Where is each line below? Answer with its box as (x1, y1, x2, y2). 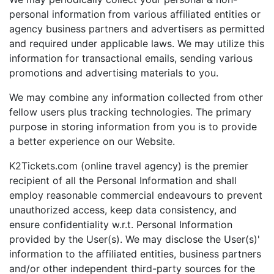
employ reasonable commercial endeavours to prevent (9, 189, 262, 201)
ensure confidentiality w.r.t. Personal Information (9, 218, 232, 231)
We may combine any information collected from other (9, 91, 263, 103)
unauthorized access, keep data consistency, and (9, 204, 237, 216)
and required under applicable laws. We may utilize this (9, 37, 264, 50)
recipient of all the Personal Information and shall (9, 174, 237, 187)
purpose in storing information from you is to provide (9, 120, 257, 133)
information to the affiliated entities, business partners (9, 248, 261, 260)
